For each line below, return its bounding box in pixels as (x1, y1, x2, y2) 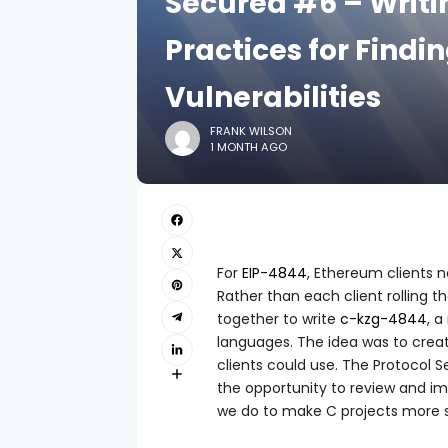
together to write (217, 309, 340, 329)
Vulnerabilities (165, 78, 381, 117)
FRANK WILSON (210, 122, 292, 139)
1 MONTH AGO (210, 138, 287, 155)
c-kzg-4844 (340, 309, 427, 329)
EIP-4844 (242, 263, 307, 283)
